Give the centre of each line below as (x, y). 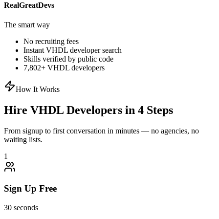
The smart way (27, 24)
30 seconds (21, 208)
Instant (35, 50)
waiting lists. (23, 139)
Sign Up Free (30, 189)
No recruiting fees (51, 41)
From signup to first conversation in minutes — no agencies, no (101, 131)
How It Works (38, 89)
